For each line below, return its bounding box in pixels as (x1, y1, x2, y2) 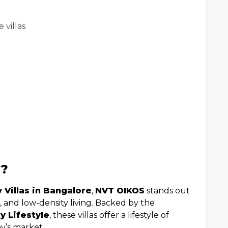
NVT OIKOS (95, 186, 145, 195)
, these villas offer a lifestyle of (49, 210, 169, 220)
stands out (145, 186, 190, 195)
